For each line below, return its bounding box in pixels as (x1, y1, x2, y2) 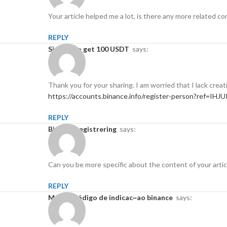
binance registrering (53, 124, 117, 133)
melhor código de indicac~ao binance (55, 193, 173, 202)
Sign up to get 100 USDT (52, 45, 129, 54)
